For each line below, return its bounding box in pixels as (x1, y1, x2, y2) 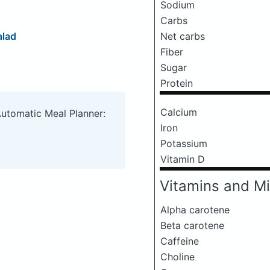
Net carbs (160, 30, 205, 42)
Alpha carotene (160, 204, 230, 216)
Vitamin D (160, 153, 205, 165)
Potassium (160, 137, 207, 149)
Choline (160, 251, 195, 263)
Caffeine (160, 235, 199, 247)
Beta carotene (160, 219, 224, 231)
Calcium (160, 106, 197, 118)
